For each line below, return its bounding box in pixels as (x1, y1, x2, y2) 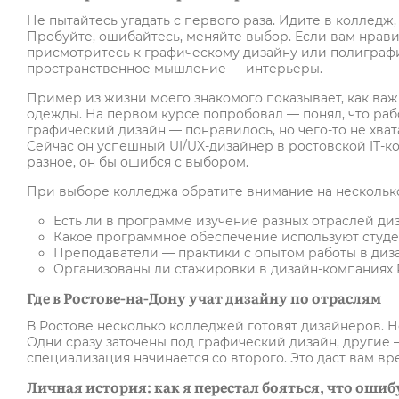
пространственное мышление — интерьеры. (27, 61, 322, 77)
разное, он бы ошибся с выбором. (27, 154, 248, 171)
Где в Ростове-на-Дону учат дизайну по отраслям (27, 287, 381, 309)
